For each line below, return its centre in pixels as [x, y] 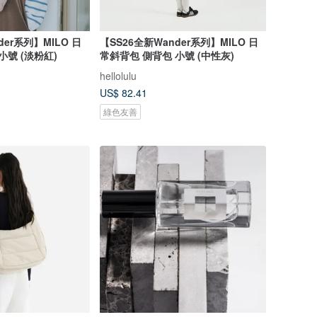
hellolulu [118, 75]
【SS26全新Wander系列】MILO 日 [179, 41]
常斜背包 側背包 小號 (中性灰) [167, 55]
